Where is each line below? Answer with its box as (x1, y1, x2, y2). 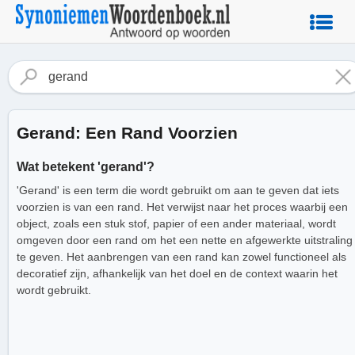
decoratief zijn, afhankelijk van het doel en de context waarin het (17, 266, 338, 280)
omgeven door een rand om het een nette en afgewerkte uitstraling (17, 233, 353, 246)
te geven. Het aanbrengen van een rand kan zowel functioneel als (17, 250, 346, 263)
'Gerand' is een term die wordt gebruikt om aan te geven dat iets (17, 183, 339, 197)
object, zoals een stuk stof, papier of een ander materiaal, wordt (17, 216, 336, 230)
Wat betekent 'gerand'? (17, 160, 155, 174)
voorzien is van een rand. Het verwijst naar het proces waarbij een (17, 200, 348, 213)
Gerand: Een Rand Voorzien (17, 124, 238, 142)
